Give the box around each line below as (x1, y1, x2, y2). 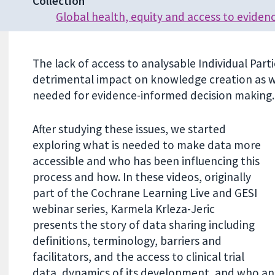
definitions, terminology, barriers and (32, 233, 222, 248)
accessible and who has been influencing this (32, 153, 260, 168)
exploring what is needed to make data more (32, 137, 261, 152)
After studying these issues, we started (32, 121, 226, 136)
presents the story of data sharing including (32, 217, 255, 232)
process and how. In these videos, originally (32, 169, 251, 184)
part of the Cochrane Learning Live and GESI (32, 185, 257, 200)
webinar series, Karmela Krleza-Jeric (32, 201, 215, 216)
